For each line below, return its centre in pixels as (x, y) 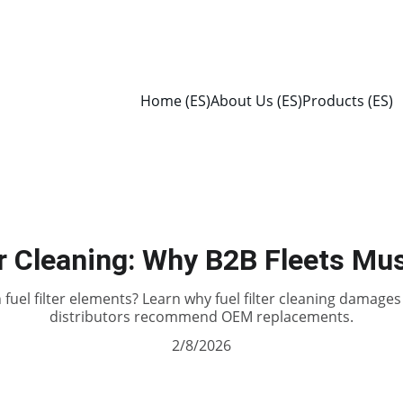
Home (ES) (175, 101)
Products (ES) (348, 101)
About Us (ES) (256, 101)
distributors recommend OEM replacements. (201, 317)
